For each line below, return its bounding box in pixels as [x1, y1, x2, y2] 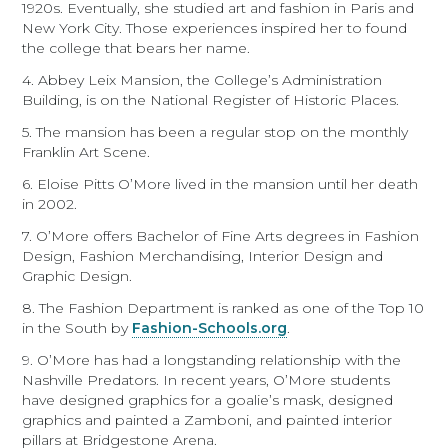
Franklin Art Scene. [22, 143, 151, 161]
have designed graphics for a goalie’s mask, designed [22, 391, 394, 409]
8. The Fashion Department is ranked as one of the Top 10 [22, 299, 425, 317]
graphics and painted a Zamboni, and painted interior [22, 411, 393, 429]
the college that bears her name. [22, 39, 251, 57]
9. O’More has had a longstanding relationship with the [22, 351, 402, 369]
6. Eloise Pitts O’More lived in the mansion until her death [22, 175, 419, 193]
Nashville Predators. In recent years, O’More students [22, 371, 391, 389]
